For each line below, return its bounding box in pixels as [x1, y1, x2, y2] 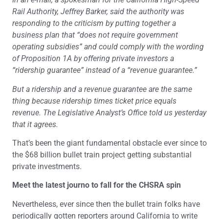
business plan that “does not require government [12, 30, 178, 40]
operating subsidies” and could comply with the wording [12, 42, 204, 52]
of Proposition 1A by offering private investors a [12, 54, 174, 64]
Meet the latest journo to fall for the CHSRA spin [12, 180, 181, 190]
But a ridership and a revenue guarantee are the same [12, 84, 192, 94]
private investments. [12, 162, 82, 172]
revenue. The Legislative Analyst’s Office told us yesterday [12, 108, 206, 117]
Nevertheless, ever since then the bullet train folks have [12, 199, 200, 209]
